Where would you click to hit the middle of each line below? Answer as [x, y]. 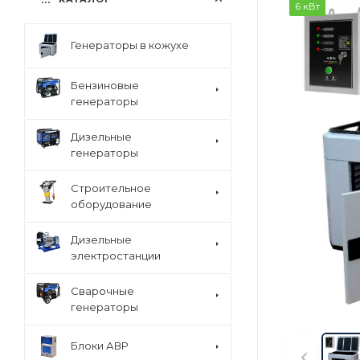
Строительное [111, 188]
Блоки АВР [100, 346]
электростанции [116, 255]
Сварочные [102, 290]
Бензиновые [105, 85]
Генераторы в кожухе [130, 45]
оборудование [111, 204]
